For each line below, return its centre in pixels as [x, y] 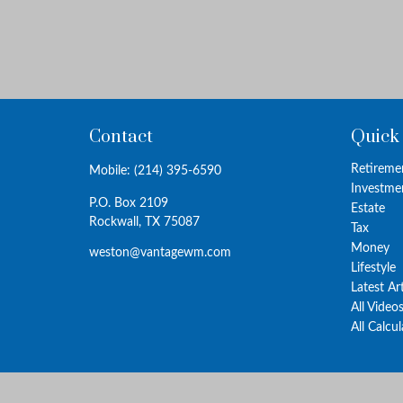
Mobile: [111, 171]
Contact [121, 138]
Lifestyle [374, 269]
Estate [368, 209]
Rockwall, [115, 223]
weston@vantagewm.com [160, 253]
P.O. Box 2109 [128, 204]
